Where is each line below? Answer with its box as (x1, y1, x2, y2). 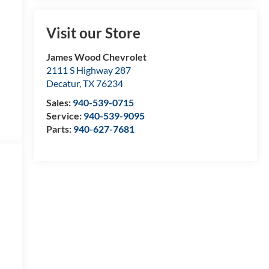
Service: (46, 110, 83, 122)
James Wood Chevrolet (46, 51, 147, 63)
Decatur (46, 77, 79, 89)
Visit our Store (46, 24, 141, 42)
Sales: (46, 97, 73, 109)
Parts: (46, 123, 73, 135)
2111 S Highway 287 (46, 64, 131, 76)
